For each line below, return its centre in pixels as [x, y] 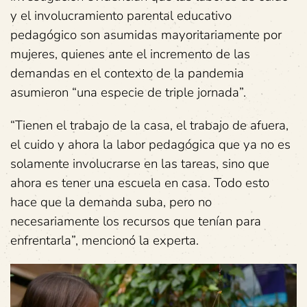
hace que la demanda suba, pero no [111, 202]
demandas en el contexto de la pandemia [127, 73]
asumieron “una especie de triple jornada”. [128, 92]
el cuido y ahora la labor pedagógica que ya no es [150, 144]
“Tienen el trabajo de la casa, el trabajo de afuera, [149, 125]
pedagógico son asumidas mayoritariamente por [146, 35]
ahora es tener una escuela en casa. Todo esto [140, 183]
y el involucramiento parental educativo [121, 15]
